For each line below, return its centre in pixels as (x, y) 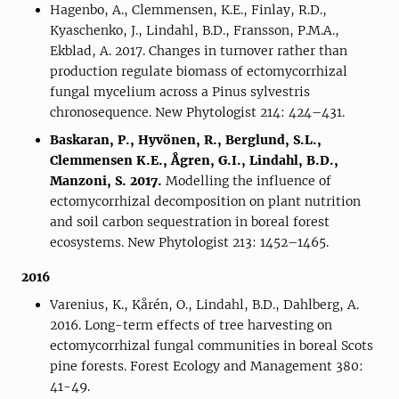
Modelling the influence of (248, 181)
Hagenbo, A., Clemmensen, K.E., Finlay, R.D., (188, 10)
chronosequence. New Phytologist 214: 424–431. (197, 112)
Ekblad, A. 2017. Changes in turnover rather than (199, 51)
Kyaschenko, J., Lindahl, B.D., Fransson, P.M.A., (195, 30)
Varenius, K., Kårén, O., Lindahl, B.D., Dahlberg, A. (204, 305)
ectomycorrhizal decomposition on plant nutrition (205, 201)
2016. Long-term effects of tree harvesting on (191, 325)
